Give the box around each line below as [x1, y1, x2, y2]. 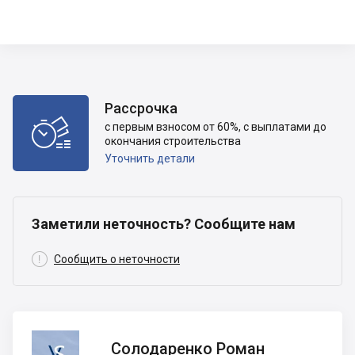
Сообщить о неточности [54, 253, 180, 265]
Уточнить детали [105, 152, 195, 165]
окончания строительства [105, 135, 241, 147]
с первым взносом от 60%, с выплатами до [105, 120, 326, 133]
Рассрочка [105, 100, 177, 116]
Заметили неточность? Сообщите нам [32, 216, 296, 232]
